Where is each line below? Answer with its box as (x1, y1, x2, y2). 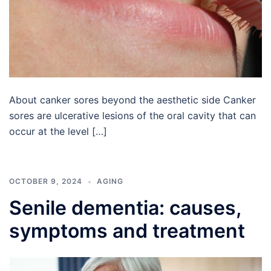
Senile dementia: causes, (9, 196, 241, 220)
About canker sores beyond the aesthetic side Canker (9, 94, 256, 106)
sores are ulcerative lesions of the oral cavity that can (9, 109, 256, 122)
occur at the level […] (9, 125, 107, 138)
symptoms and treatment (9, 219, 245, 243)
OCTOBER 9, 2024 (9, 177, 82, 186)
